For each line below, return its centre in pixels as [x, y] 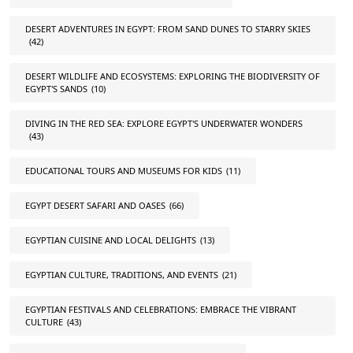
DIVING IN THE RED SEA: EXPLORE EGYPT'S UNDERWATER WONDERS [164, 123]
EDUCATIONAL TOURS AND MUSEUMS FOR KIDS [124, 171]
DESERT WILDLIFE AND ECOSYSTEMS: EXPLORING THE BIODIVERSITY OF [173, 76]
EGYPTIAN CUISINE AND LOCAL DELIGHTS [111, 240]
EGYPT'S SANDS [56, 89]
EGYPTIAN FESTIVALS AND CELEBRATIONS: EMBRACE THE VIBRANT [161, 309]
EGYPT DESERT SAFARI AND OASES [95, 205]
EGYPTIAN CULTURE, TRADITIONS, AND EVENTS [122, 275]
